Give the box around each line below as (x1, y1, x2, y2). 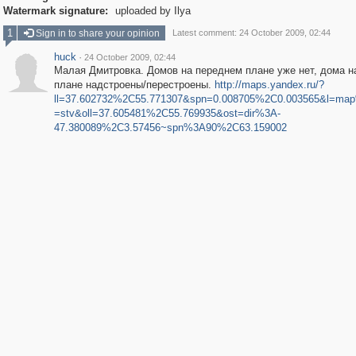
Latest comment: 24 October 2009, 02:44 (172, 28, 331, 37)
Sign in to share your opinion (33, 28, 160, 39)
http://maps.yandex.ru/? (214, 79, 324, 91)
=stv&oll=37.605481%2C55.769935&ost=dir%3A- (53, 107, 281, 119)
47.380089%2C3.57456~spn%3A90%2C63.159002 (53, 122, 287, 133)
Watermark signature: (2, 5, 108, 17)
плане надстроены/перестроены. (53, 79, 215, 91)
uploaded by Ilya (111, 5, 191, 17)
